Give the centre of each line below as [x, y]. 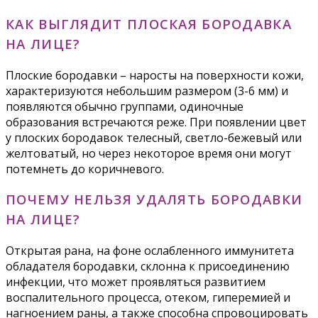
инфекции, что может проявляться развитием [136, 282]
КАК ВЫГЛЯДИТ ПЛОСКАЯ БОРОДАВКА [149, 23]
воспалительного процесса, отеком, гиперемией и [148, 298]
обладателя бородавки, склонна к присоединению [148, 267]
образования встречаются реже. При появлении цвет [156, 122]
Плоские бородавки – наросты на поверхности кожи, [155, 75]
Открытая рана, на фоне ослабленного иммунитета [150, 251]
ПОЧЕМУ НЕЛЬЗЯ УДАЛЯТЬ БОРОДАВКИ [154, 199]
